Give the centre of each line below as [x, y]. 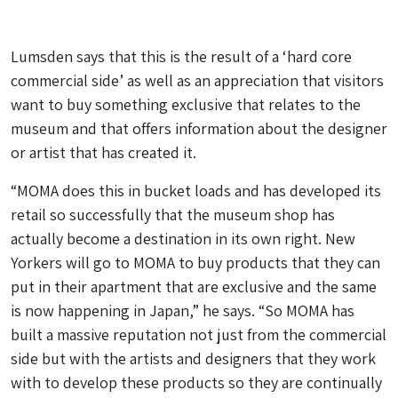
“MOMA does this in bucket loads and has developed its [196, 191]
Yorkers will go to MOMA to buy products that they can [195, 263]
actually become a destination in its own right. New [183, 239]
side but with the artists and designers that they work [193, 358]
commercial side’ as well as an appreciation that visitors [197, 80]
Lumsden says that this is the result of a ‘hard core [181, 56]
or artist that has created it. [103, 152]
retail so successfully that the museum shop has [173, 215]
